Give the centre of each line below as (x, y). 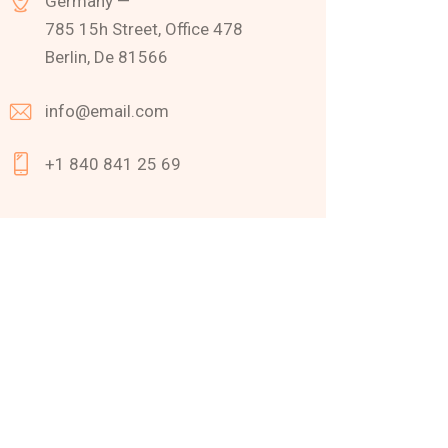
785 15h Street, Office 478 (144, 29)
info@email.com (107, 110)
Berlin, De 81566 (107, 57)
